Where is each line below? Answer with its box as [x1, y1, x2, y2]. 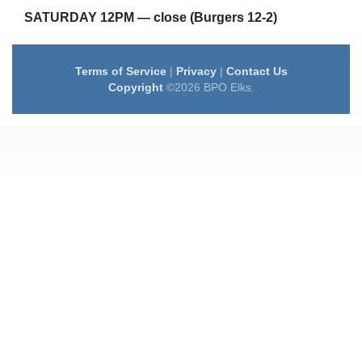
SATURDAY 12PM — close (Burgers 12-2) [24, 11, 277, 24]
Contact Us [225, 65, 288, 78]
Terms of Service [74, 65, 166, 78]
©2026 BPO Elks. [162, 81, 255, 94]
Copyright [107, 81, 163, 94]
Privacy [175, 65, 217, 78]
